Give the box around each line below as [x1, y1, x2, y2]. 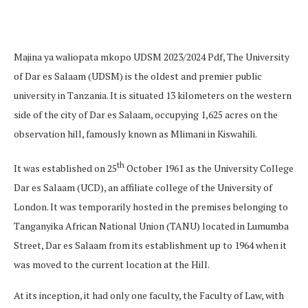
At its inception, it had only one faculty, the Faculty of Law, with [14, 288, 284, 302]
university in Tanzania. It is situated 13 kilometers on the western [14, 89, 291, 102]
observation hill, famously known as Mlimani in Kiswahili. [14, 127, 257, 141]
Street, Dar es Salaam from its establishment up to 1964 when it [14, 238, 287, 252]
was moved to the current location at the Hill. [14, 257, 210, 271]
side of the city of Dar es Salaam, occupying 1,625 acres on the [14, 108, 278, 122]
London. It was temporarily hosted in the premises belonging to [14, 199, 288, 213]
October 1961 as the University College [124, 161, 294, 175]
